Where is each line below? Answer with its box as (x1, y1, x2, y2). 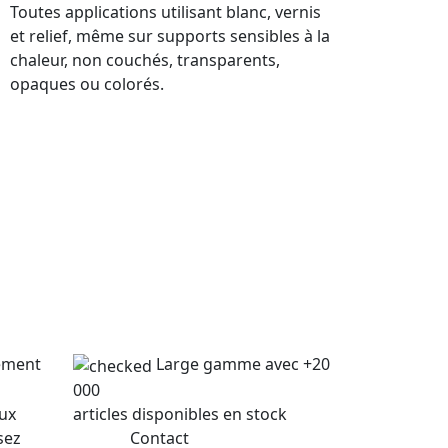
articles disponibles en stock (73, 402, 287, 425)
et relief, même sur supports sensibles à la (10, 24, 330, 47)
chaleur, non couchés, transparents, (10, 48, 280, 71)
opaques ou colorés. (10, 72, 164, 95)
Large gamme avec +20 (156, 352, 330, 375)
